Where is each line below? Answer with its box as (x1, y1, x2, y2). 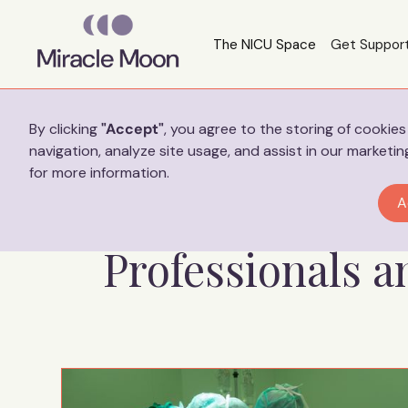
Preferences (33, 97, 113, 117)
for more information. (29, 163, 169, 182)
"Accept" (101, 119, 164, 138)
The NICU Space (212, 35, 316, 54)
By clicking (29, 119, 101, 138)
